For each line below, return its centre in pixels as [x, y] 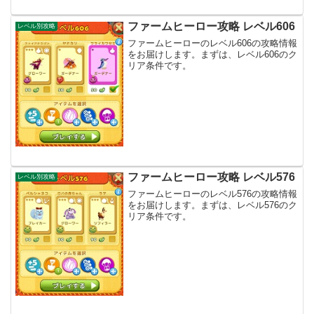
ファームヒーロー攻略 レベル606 [212, 26]
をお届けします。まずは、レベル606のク [213, 54]
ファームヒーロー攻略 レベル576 [212, 177]
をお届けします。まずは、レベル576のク [213, 205]
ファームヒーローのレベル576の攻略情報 [213, 194]
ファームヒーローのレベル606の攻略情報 [213, 43]
